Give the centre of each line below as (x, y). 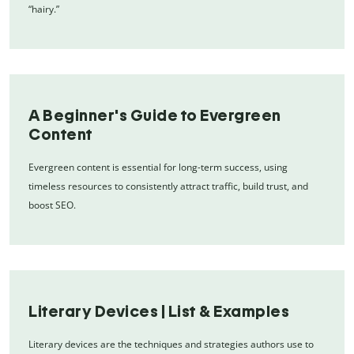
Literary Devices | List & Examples (159, 312)
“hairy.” (44, 9)
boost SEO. (52, 205)
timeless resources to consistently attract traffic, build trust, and (168, 186)
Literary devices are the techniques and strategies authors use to (171, 345)
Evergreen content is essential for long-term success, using (158, 168)
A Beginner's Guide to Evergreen (155, 116)
